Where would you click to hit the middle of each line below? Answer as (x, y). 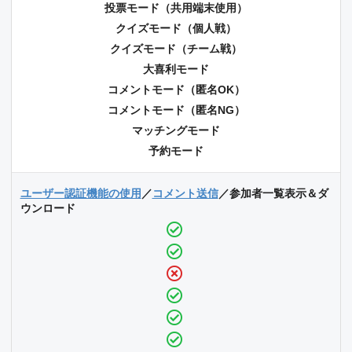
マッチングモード (176, 131)
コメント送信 (185, 194)
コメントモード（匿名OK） (176, 90)
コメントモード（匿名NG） (176, 110)
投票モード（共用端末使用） (176, 8)
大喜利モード (176, 70)
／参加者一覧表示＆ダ (273, 194)
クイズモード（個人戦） (176, 29)
